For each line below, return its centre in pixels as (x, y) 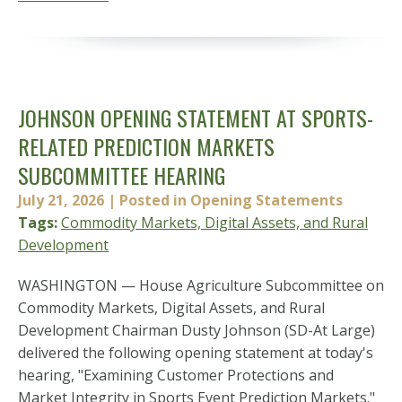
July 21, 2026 (61, 200)
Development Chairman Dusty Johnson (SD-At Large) (197, 330)
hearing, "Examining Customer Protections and (176, 375)
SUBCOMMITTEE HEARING (122, 175)
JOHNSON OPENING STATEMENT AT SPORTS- (196, 118)
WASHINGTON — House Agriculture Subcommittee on (201, 285)
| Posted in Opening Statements (225, 200)
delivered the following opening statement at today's (196, 353)
